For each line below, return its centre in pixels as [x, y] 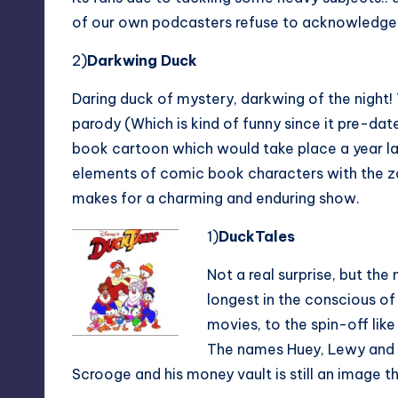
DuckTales [257, 236]
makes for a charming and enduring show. [216, 198]
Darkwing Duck [142, 60]
